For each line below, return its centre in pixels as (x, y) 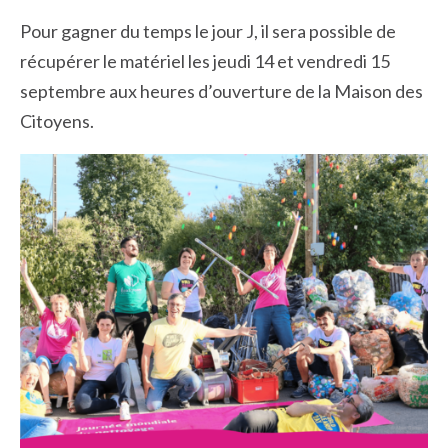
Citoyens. (57, 121)
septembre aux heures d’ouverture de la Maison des (221, 91)
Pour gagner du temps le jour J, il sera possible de (208, 31)
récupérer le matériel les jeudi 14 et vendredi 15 (205, 61)
